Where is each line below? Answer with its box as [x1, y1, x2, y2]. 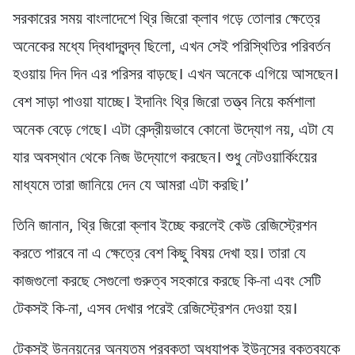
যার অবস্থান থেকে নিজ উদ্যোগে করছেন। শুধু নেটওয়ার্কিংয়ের [13, 144, 317, 174]
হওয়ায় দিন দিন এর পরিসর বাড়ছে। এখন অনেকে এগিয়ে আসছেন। [13, 61, 339, 90]
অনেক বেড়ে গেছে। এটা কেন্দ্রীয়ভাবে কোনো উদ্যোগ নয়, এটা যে [13, 116, 334, 146]
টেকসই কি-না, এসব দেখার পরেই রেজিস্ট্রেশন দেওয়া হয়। [13, 296, 298, 325]
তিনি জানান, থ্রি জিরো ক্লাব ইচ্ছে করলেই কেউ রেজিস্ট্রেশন [13, 212, 317, 242]
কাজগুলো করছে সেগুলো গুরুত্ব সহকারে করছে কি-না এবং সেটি [13, 268, 321, 297]
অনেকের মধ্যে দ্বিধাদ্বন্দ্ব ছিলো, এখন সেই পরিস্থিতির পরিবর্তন [13, 33, 330, 63]
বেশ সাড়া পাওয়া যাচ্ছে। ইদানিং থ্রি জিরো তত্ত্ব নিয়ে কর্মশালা [13, 89, 315, 118]
